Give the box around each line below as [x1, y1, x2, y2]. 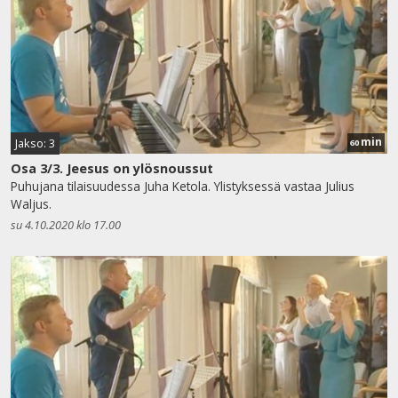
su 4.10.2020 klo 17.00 [11, 216, 121, 233]
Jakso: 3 [15, 134, 55, 151]
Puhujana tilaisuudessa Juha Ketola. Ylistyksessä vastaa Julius [11, 177, 354, 195]
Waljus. [11, 195, 52, 212]
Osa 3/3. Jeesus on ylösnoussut [11, 159, 213, 177]
